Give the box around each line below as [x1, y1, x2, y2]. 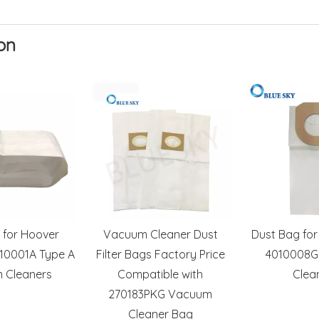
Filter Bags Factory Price [95, 247, 225, 261]
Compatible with [117, 267, 203, 281]
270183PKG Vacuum [108, 287, 212, 301]
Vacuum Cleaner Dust [103, 227, 218, 241]
